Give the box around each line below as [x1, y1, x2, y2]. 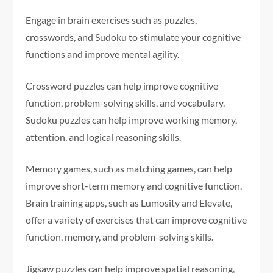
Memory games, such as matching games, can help [26, 163, 233, 175]
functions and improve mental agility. [26, 48, 180, 60]
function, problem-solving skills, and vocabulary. [26, 97, 225, 109]
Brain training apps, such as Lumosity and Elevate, [26, 197, 233, 209]
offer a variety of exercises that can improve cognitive [26, 214, 247, 226]
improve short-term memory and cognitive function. [26, 180, 243, 192]
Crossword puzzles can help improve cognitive [26, 80, 219, 92]
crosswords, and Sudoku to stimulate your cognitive [26, 31, 241, 43]
